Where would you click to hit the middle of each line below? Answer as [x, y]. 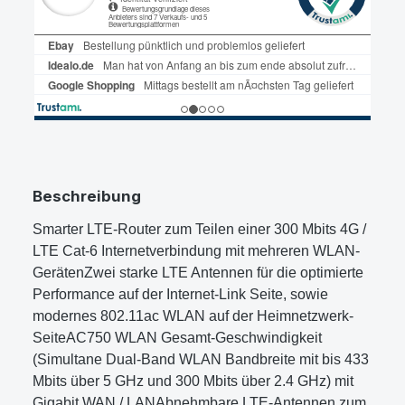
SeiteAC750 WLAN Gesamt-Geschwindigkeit [177, 338]
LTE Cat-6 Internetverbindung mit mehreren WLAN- [196, 251]
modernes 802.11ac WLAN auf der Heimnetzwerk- [193, 316]
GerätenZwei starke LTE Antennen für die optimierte [198, 273]
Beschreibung [87, 197]
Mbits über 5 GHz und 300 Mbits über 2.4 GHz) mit [193, 381]
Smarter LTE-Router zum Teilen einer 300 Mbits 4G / [199, 230]
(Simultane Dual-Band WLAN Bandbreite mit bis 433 [201, 360]
